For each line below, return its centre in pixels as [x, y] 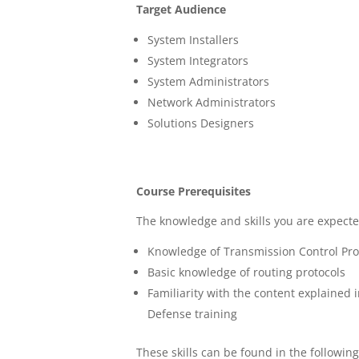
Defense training [193, 313]
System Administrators [209, 81]
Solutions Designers [201, 123]
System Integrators [198, 60]
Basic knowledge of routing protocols [247, 272]
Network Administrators [212, 102]
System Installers [194, 39]
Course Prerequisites [194, 191]
